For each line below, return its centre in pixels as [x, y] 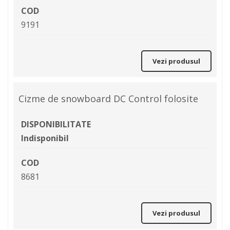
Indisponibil [45, 138]
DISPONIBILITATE [56, 124]
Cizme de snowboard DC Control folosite [108, 99]
